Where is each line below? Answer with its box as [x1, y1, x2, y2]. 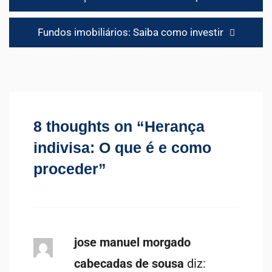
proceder [33, 160, 98, 177]
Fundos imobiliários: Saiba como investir [37, 26, 223, 39]
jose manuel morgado [74, 234, 191, 250]
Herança [144, 117, 205, 135]
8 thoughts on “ [33, 117, 144, 135]
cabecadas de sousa [74, 256, 184, 271]
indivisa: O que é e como [33, 138, 211, 156]
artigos [8, 24, 59, 41]
